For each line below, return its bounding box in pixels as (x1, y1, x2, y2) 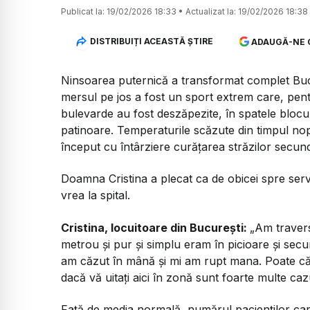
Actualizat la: (185, 6, 236, 17)
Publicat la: (61, 6, 104, 17)
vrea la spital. (61, 188, 130, 203)
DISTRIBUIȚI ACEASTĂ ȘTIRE (89, 36, 213, 47)
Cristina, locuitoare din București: (61, 220, 250, 235)
